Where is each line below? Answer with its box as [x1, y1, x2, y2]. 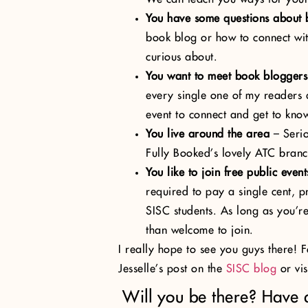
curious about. [146, 52, 217, 63]
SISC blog [225, 263, 276, 274]
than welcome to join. [146, 225, 254, 236]
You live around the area [146, 129, 269, 140]
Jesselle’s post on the [118, 263, 226, 274]
